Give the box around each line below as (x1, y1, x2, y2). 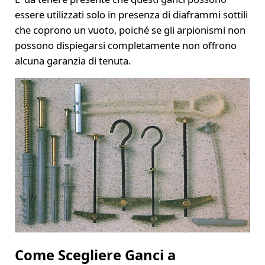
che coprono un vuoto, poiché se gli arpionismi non (14, 23, 245, 37)
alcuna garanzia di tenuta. (14, 54, 131, 68)
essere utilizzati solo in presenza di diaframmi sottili (14, 8, 248, 22)
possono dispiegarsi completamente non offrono (14, 38, 237, 53)
